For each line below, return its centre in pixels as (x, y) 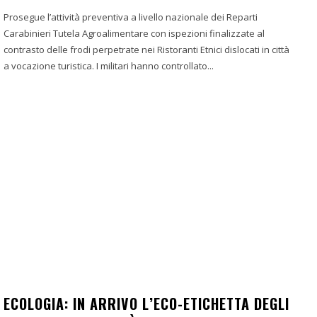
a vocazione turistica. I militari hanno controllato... (109, 65)
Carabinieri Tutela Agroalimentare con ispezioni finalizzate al (134, 33)
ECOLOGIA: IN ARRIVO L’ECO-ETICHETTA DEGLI (146, 304)
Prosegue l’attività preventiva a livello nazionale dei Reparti (131, 17)
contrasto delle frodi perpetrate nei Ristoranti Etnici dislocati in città (146, 49)
